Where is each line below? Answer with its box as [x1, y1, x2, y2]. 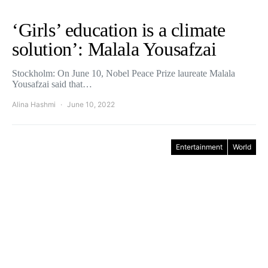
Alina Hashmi [12, 100, 56, 109]
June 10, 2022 [67, 100, 115, 109]
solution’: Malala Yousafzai [12, 38, 217, 60]
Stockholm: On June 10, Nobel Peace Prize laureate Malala [12, 68, 235, 78]
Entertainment [176, 142, 223, 151]
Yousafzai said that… [12, 79, 92, 89]
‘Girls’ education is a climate [12, 19, 226, 41]
